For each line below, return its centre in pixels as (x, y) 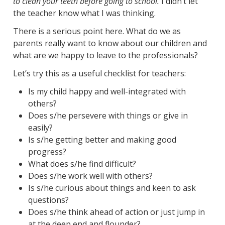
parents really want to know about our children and (110, 43)
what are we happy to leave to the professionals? (105, 55)
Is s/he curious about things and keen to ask (112, 188)
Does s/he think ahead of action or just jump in (116, 212)
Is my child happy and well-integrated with (107, 92)
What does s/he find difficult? (82, 164)
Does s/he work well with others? (90, 176)
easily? (40, 128)
